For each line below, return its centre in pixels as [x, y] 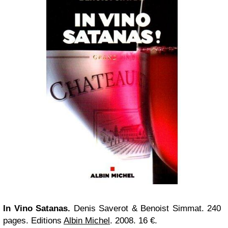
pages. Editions [33, 220]
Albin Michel [87, 220]
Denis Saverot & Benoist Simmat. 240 [146, 208]
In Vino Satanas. [37, 208]
